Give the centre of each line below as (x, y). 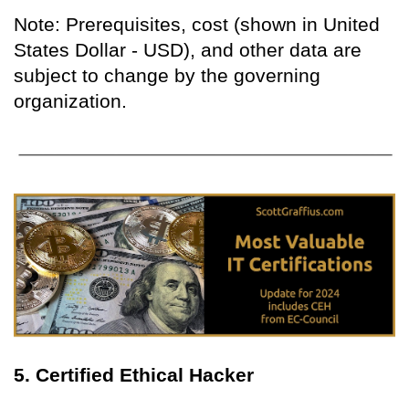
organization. (70, 100)
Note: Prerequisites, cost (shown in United (197, 24)
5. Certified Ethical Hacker (134, 374)
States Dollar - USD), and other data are (188, 49)
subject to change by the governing (167, 75)
